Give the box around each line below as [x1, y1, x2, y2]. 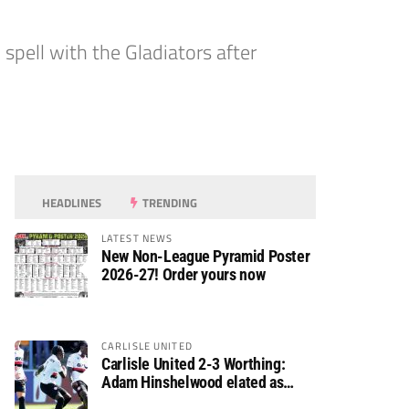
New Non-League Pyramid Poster [101, 246, 310, 266]
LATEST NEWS [101, 230, 173, 246]
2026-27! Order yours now [101, 265, 266, 284]
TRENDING [140, 194, 198, 212]
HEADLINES [39, 194, 102, 212]
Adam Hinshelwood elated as [101, 372, 284, 392]
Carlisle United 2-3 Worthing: [101, 354, 286, 373]
